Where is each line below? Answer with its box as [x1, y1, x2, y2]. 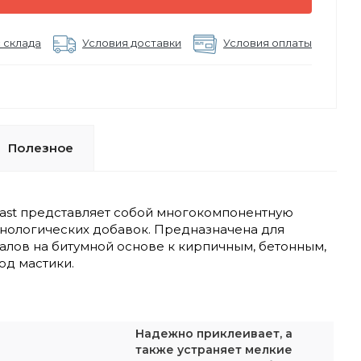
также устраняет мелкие [135, 342, 293, 357]
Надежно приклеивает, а [135, 326, 293, 341]
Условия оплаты [223, 36, 312, 50]
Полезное [8, 140, 73, 156]
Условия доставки [82, 36, 181, 50]
